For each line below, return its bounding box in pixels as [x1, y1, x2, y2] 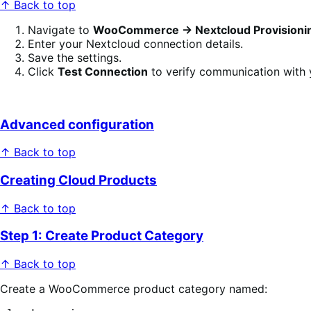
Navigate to [28, 22, 93, 37]
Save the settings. [28, 50, 121, 65]
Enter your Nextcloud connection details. [28, 36, 243, 51]
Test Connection [58, 64, 148, 78]
